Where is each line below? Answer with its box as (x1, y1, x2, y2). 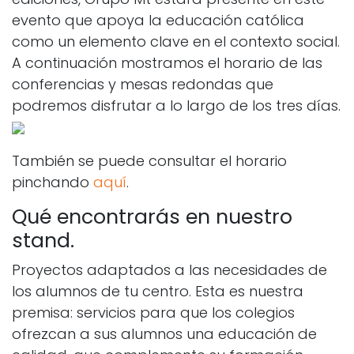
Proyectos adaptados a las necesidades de (12, 259, 327, 280)
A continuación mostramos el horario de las (12, 52, 322, 73)
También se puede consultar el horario (12, 150, 287, 171)
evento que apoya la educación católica (12, 9, 304, 30)
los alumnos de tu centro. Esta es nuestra (12, 281, 303, 301)
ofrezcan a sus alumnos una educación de (12, 323, 317, 344)
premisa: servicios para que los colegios (12, 302, 295, 322)
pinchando (12, 171, 93, 192)
